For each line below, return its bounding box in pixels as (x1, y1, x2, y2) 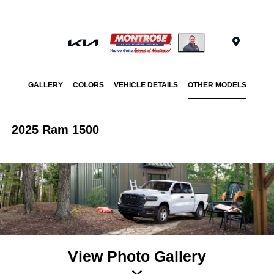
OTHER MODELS (187, 81, 246, 89)
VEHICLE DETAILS (113, 81, 178, 89)
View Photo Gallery (68, 247, 206, 265)
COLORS (72, 81, 104, 89)
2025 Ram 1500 (12, 123, 100, 136)
